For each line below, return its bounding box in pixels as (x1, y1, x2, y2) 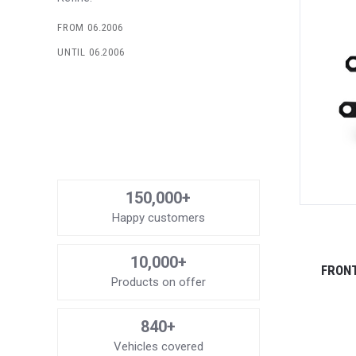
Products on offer (110, 275, 206, 290)
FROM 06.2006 (57, 21, 123, 34)
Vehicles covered (113, 339, 203, 354)
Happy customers (111, 211, 205, 226)
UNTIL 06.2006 (57, 46, 125, 59)
